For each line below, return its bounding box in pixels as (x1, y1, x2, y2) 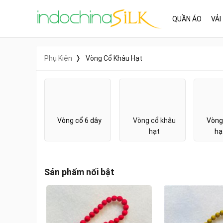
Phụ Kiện (44, 54, 72, 62)
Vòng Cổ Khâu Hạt (86, 54, 142, 62)
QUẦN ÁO (172, 14, 202, 23)
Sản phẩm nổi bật (44, 167, 114, 177)
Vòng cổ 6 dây (57, 116, 102, 124)
